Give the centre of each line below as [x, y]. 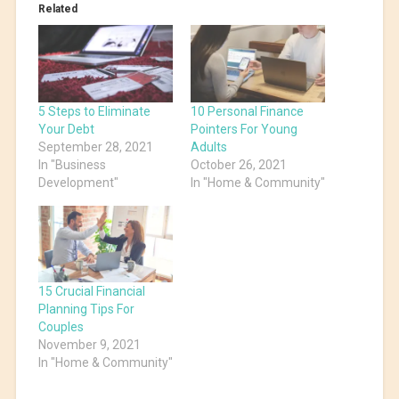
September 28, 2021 [95, 147]
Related [57, 9]
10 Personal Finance [247, 111]
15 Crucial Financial [91, 292]
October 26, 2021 [239, 164]
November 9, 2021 [89, 345]
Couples [61, 327]
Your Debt [66, 129]
